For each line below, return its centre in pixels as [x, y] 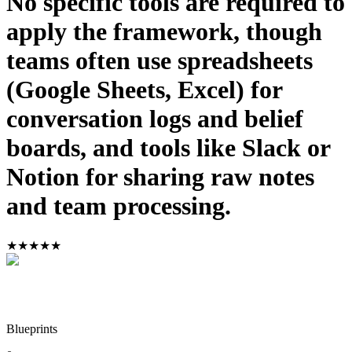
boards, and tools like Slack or [168, 148]
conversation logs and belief [155, 119]
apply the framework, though [164, 32]
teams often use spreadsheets [159, 61]
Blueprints [32, 328]
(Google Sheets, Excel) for [144, 90]
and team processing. [119, 206]
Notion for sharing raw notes [160, 177]
